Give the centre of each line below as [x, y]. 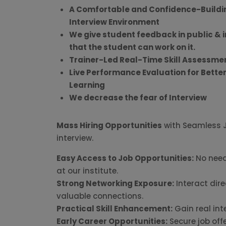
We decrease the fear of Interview [139, 98]
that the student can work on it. [132, 47]
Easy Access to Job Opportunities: [125, 158]
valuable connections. [100, 196]
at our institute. [87, 171]
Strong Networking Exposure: [115, 183]
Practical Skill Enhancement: [115, 209]
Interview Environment [114, 22]
